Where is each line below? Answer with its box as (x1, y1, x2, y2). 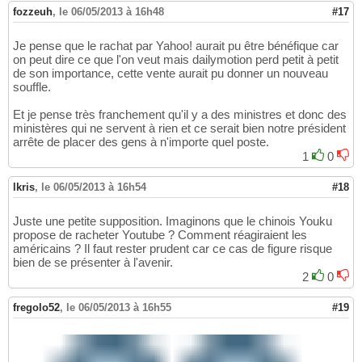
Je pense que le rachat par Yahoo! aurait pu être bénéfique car (13, 38, 339, 53)
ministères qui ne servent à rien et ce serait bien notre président (13, 120, 346, 135)
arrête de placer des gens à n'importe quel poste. (13, 134, 269, 149)
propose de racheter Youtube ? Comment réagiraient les (13, 227, 307, 242)
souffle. (13, 79, 51, 94)
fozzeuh (13, 5, 53, 18)
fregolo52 (13, 301, 60, 314)
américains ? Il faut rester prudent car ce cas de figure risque (13, 241, 332, 255)
